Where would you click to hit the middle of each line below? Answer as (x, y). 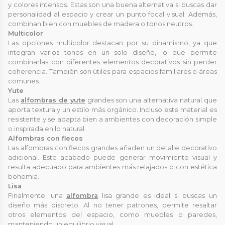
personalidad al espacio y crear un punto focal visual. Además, (113, 14)
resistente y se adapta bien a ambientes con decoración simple (113, 119)
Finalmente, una (37, 195)
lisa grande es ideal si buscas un (158, 195)
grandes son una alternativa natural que (151, 100)
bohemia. (24, 176)
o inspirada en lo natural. (47, 129)
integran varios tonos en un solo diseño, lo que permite (113, 52)
